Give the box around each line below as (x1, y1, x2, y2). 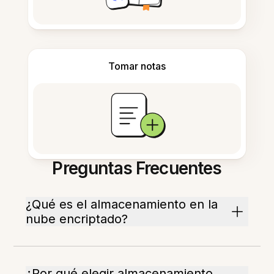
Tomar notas (108, 60, 166, 73)
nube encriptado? (26, 212, 128, 227)
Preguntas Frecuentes (52, 158, 222, 179)
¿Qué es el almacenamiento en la (26, 197, 218, 212)
